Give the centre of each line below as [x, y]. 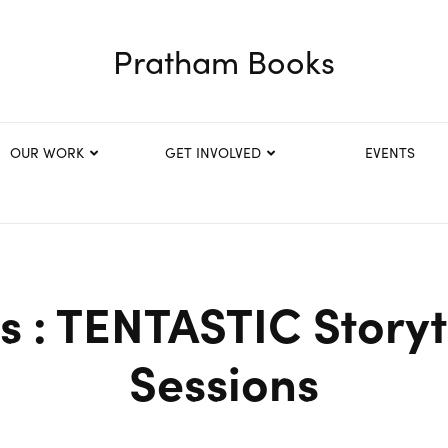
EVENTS [390, 152]
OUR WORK [46, 152]
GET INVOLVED [213, 152]
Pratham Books [224, 61]
